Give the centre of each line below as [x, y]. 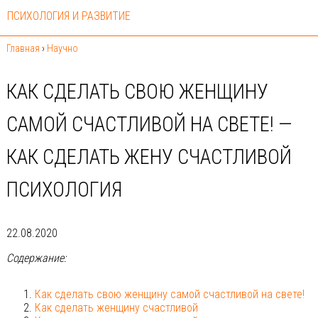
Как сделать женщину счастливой [116, 307]
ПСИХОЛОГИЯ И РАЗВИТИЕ [69, 16]
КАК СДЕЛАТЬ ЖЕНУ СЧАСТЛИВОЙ [149, 157]
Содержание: [36, 258]
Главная [23, 48]
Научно [62, 48]
